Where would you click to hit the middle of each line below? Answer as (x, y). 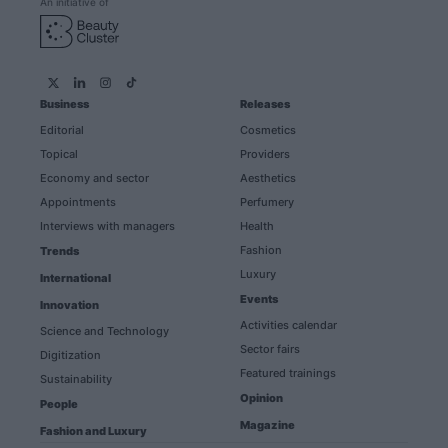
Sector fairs (270, 349)
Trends (60, 251)
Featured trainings (288, 373)
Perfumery (267, 202)
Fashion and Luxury (94, 431)
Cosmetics (268, 130)
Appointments (78, 202)
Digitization (71, 355)
